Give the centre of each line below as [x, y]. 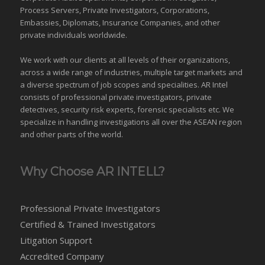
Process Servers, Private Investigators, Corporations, [114, 10]
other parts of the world [78, 135]
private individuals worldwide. [73, 35]
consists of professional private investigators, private [116, 97]
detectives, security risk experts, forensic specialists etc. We [127, 110]
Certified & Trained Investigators [88, 224]
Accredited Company [62, 256]
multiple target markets [185, 72]
